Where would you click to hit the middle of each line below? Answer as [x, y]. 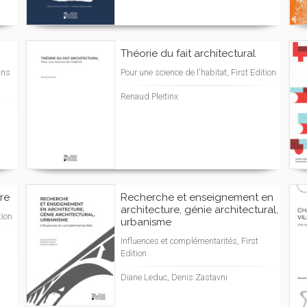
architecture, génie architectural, [199, 210]
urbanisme [146, 222]
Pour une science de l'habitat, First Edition [198, 73]
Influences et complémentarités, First [189, 241]
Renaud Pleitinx [149, 97]
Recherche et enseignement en [197, 198]
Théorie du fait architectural [188, 54]
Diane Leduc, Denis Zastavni [174, 278]
